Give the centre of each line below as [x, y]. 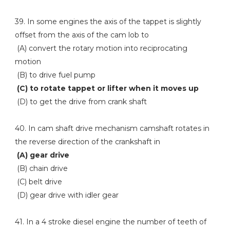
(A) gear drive [42, 155]
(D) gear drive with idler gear [66, 195]
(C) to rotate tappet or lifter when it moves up [107, 88]
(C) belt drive [38, 182]
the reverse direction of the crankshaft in [87, 142]
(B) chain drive [41, 168]
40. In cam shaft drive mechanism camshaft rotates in [112, 128]
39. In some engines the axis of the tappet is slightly [108, 22]
